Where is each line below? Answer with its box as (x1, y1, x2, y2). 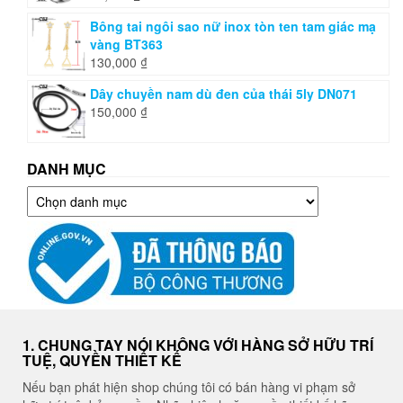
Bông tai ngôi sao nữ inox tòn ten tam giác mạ (90, 16, 376, 35)
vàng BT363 (90, 34, 163, 53)
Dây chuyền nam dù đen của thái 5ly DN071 (90, 84, 357, 103)
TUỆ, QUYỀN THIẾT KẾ (22, 349, 182, 371)
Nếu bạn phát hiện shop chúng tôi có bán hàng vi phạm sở (22, 377, 355, 396)
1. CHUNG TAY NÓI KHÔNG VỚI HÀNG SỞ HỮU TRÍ (22, 334, 373, 355)
